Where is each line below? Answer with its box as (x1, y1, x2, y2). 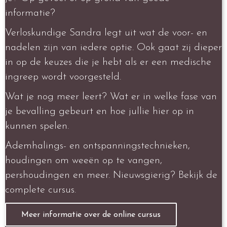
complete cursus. (5, 185, 76, 196)
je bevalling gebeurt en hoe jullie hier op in (5, 106, 194, 117)
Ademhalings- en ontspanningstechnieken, (5, 141, 190, 152)
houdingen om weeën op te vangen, (5, 156, 162, 166)
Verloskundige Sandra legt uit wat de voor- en (5, 28, 207, 39)
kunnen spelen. (5, 121, 69, 132)
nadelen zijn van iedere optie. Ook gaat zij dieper (5, 43, 222, 53)
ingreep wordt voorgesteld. (5, 72, 121, 83)
